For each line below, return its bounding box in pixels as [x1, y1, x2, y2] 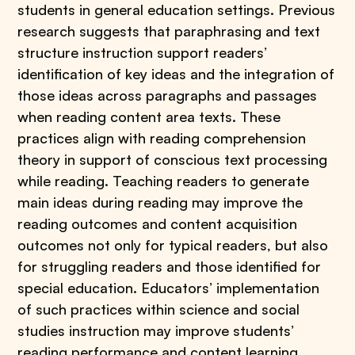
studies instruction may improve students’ [17, 322, 295, 339]
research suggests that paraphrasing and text [17, 22, 321, 40]
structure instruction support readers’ [17, 44, 268, 61]
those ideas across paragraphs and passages [17, 86, 318, 104]
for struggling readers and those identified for [17, 258, 322, 275]
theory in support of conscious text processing [17, 151, 328, 168]
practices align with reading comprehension [17, 129, 307, 147]
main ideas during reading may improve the [17, 193, 303, 211]
